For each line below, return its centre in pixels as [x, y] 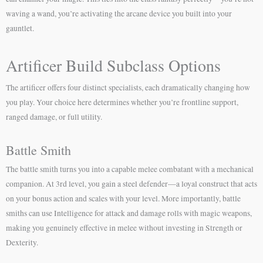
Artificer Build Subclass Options [113, 65]
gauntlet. [20, 28]
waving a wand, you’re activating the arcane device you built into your [119, 13]
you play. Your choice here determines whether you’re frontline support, [122, 102]
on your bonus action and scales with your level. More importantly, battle [123, 198]
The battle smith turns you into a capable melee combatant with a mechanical [130, 169]
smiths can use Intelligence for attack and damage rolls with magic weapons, [129, 213]
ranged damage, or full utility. [54, 117]
